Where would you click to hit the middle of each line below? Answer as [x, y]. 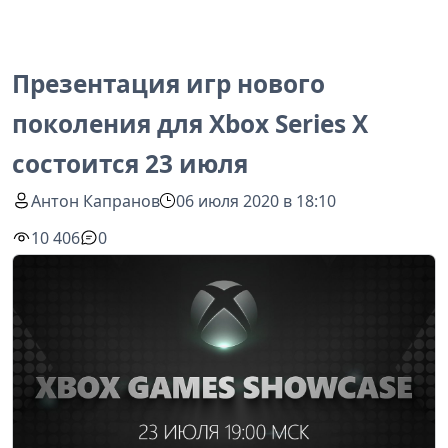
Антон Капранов [96, 200]
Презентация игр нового [168, 83]
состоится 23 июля [130, 163]
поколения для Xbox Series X [190, 123]
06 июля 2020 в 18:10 [256, 200]
